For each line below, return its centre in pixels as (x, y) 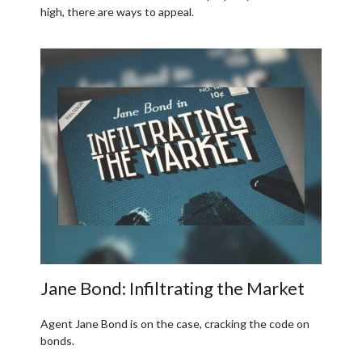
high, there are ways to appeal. (117, 11)
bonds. (57, 340)
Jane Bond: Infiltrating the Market (173, 288)
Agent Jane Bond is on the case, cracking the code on (175, 323)
